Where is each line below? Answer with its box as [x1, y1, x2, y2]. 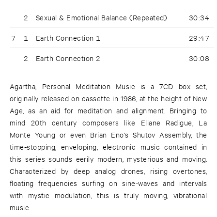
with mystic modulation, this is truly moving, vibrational [10, 190, 207, 200]
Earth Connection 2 [36, 53, 101, 62]
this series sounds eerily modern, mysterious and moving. [10, 154, 207, 163]
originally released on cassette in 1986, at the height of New [10, 93, 207, 103]
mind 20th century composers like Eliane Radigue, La [10, 117, 207, 127]
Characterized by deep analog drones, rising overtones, [10, 166, 207, 175]
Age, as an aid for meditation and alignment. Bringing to [10, 105, 207, 115]
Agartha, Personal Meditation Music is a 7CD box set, [10, 81, 207, 91]
